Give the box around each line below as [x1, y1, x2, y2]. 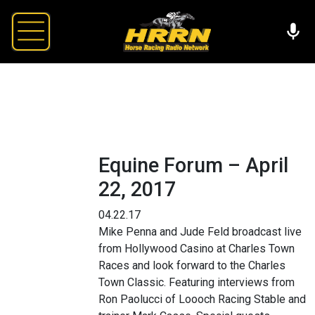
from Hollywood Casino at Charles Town [98, 241, 295, 255]
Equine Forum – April [98, 153, 288, 177]
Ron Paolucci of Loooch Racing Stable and [98, 292, 306, 306]
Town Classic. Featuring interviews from [98, 275, 295, 289]
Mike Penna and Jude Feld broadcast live [98, 224, 302, 238]
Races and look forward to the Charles [98, 258, 285, 272]
